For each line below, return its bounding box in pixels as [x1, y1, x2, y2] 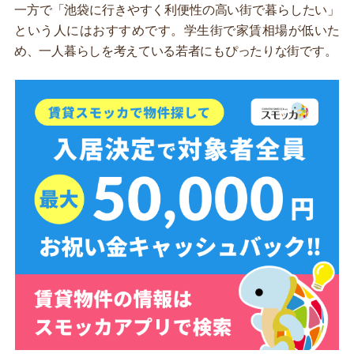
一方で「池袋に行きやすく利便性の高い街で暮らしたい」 [14, 3, 340, 17]
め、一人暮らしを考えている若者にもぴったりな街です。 [14, 44, 337, 58]
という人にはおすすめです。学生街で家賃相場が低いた [14, 24, 340, 38]
